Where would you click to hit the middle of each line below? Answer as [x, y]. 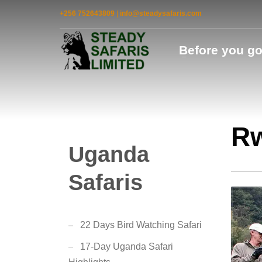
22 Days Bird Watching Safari [141, 225]
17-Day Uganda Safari [127, 247]
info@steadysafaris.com [161, 13]
